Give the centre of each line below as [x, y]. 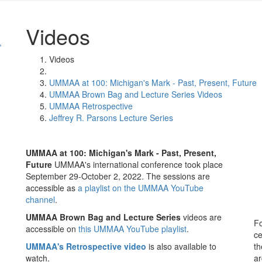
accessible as [52, 188]
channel [40, 199]
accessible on [52, 229]
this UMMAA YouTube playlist [132, 229]
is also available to [182, 246]
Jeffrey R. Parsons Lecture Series [111, 118]
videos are [201, 217]
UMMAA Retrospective [91, 106]
